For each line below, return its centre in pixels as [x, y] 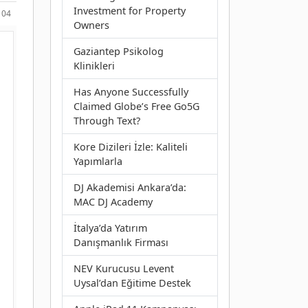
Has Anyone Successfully [131, 91]
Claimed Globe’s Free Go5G [136, 106]
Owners [91, 25]
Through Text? [107, 120]
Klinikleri [94, 65]
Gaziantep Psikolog [119, 51]
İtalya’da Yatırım [110, 228]
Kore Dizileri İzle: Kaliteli [131, 146]
